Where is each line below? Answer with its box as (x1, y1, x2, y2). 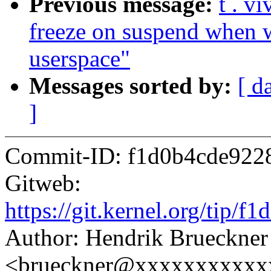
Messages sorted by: (29, 73, 238, 99)
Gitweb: (5, 170, 81, 197)
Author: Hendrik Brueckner (5, 224, 268, 251)
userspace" (29, 45, 130, 72)
